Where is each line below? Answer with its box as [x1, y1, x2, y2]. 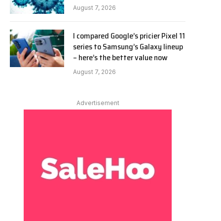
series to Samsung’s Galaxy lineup [73, 40, 183, 53]
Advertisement [76, 99, 119, 107]
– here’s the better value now [73, 51, 168, 64]
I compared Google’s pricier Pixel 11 [73, 30, 185, 42]
